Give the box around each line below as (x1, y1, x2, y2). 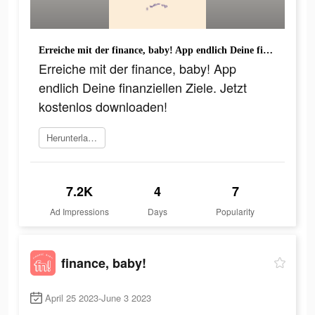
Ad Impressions (50, 205, 110, 218)
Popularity (216, 205, 255, 218)
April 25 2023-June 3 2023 (45, 291, 151, 305)
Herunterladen (88, 131, 97, 145)
